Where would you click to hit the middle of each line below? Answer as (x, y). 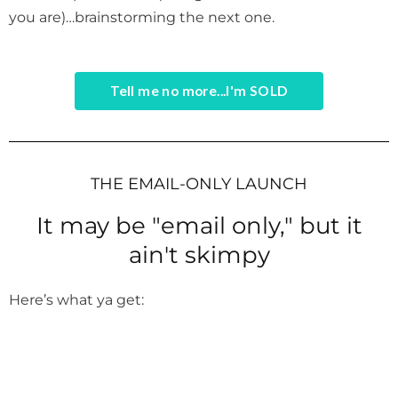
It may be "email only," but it (199, 225)
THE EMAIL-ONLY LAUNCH (199, 183)
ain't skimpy (199, 255)
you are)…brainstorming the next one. (143, 16)
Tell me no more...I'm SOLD (199, 90)
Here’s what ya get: (78, 299)
